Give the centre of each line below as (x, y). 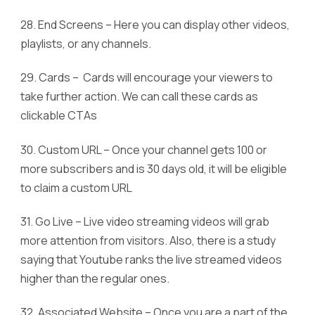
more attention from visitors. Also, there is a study (148, 241)
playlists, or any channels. (86, 44)
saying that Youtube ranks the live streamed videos (151, 260)
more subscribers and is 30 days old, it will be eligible (154, 168)
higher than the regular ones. (95, 279)
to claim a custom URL (76, 187)
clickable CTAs (59, 116)
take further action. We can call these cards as (139, 97)
